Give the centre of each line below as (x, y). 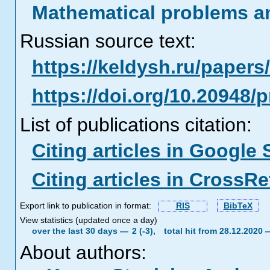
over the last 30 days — (81, 231)
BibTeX (238, 206)
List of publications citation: (136, 125)
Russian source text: (108, 41)
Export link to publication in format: (88, 206)
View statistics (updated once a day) (88, 220)
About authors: (83, 253)
